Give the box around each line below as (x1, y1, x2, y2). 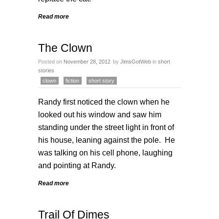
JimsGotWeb (120, 59, 151, 65)
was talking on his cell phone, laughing (38, 148, 173, 157)
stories (38, 67, 54, 73)
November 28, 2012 (64, 59, 110, 65)
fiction (66, 78, 79, 84)
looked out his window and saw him (38, 110, 161, 119)
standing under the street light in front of (38, 123, 174, 131)
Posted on (38, 59, 64, 65)
